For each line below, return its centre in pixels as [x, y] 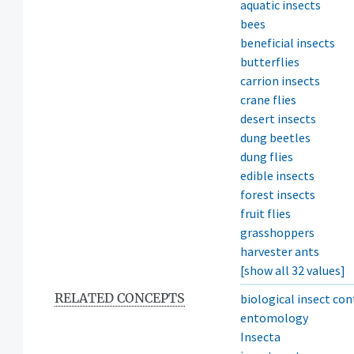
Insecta [260, 336]
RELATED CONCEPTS [120, 298]
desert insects [278, 118]
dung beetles [275, 137]
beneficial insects [288, 42]
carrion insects [280, 80]
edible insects [277, 175]
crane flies [268, 99]
